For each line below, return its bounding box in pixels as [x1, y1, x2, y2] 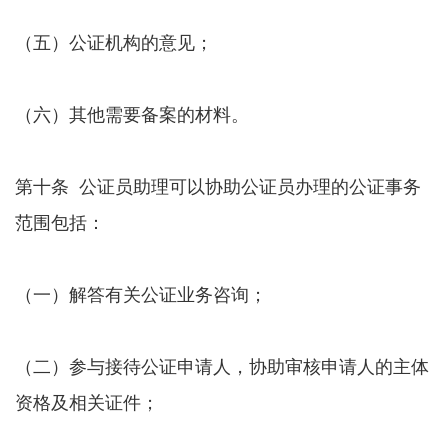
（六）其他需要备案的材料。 [15, 100, 249, 127]
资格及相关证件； [15, 388, 159, 415]
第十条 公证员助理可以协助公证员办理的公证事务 [15, 172, 421, 199]
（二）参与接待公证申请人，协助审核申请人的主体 [15, 352, 429, 379]
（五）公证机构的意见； [15, 28, 213, 55]
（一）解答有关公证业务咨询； [15, 280, 267, 307]
